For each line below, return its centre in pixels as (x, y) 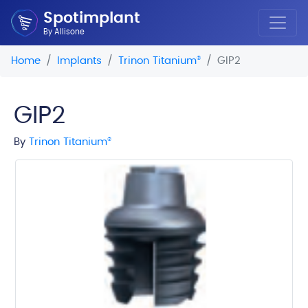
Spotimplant (91, 19)
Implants (79, 61)
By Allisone (64, 32)
